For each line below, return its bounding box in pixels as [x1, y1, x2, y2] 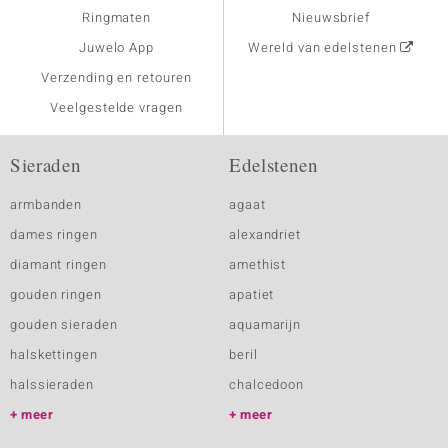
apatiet [229, 285, 275, 304]
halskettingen [10, 345, 98, 364]
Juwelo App [78, 38, 155, 57]
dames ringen [10, 225, 98, 244]
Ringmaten [81, 8, 152, 27]
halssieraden [10, 375, 94, 394]
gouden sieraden [10, 315, 118, 334]
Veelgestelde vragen [50, 98, 183, 117]
